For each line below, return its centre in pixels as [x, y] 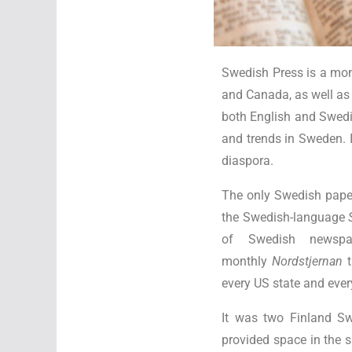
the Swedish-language [285, 217]
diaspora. [247, 160]
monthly [247, 261]
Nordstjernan [307, 261]
